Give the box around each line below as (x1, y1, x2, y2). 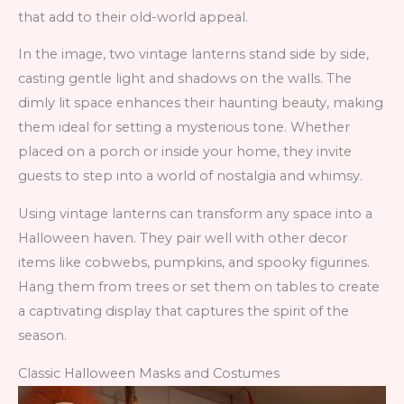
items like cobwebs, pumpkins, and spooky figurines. (18, 253, 370, 271)
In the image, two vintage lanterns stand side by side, (18, 46, 369, 63)
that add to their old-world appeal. (18, 8, 248, 25)
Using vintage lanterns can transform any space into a (18, 205, 372, 222)
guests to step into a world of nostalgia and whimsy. (18, 168, 363, 185)
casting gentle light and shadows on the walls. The (18, 70, 352, 87)
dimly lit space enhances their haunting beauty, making (18, 95, 383, 112)
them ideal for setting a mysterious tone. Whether (18, 119, 350, 136)
